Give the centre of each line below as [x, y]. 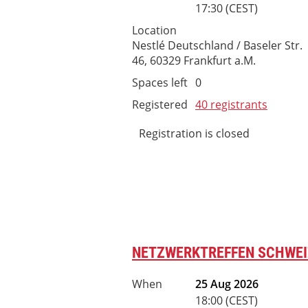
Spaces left [160, 82]
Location [154, 30]
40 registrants [231, 104]
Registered [160, 104]
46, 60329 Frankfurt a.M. [194, 60]
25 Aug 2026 [227, 284]
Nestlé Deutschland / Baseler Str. [217, 45]
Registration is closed [194, 133]
